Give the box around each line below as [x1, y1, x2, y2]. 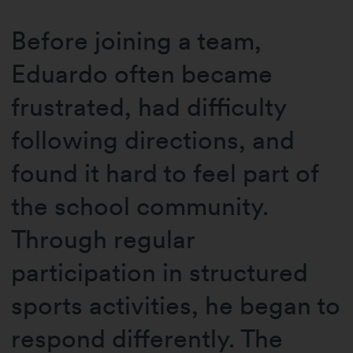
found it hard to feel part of [11, 157, 319, 188]
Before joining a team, [11, 24, 262, 56]
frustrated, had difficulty [11, 91, 287, 122]
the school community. [11, 190, 269, 221]
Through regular [11, 223, 195, 255]
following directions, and [11, 124, 295, 155]
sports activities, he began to [11, 289, 341, 321]
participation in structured [11, 256, 309, 288]
